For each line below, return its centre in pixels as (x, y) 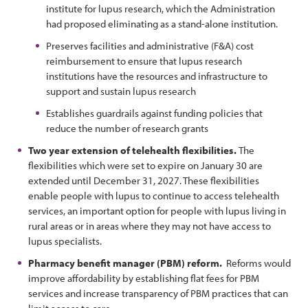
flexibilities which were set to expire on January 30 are (145, 165)
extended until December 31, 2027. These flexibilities (144, 180)
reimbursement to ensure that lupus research (144, 61)
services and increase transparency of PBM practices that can (158, 293)
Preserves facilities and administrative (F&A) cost (150, 46)
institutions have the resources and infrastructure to (157, 76)
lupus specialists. (65, 241)
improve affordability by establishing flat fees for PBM (144, 278)
